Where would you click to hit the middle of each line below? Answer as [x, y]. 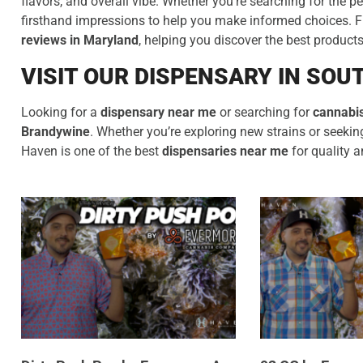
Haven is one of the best [92, 152]
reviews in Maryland [80, 41]
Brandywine [56, 132]
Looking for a [61, 113]
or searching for [265, 113]
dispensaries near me [225, 152]
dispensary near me [158, 113]
